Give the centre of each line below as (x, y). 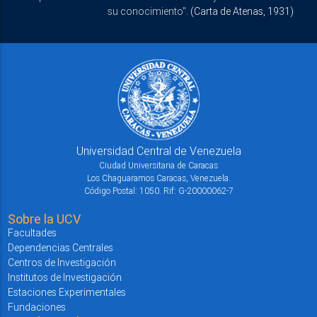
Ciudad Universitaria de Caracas (158, 165)
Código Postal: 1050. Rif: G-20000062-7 (158, 190)
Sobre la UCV (44, 219)
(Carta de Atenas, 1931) (242, 11)
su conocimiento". (149, 11)
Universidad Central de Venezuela (158, 150)
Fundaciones (36, 307)
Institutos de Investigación (64, 277)
